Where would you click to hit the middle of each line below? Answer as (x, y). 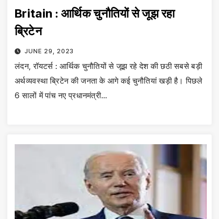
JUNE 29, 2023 (49, 51)
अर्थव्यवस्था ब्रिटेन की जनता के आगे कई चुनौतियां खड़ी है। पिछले (109, 80)
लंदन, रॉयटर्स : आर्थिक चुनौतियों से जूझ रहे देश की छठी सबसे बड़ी (109, 66)
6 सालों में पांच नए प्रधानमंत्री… (61, 95)
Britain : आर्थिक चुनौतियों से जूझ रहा (95, 13)
